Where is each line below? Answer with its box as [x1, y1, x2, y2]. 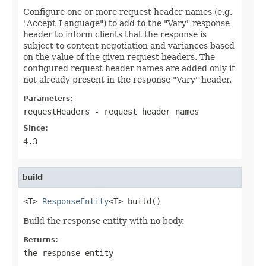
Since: [23, 123, 48, 132]
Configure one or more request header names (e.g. [23, 7, 232, 17]
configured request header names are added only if [23, 63, 235, 73]
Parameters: [23, 94, 73, 103]
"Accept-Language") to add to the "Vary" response [23, 18, 230, 28]
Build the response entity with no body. [23, 216, 184, 226]
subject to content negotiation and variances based [23, 40, 235, 50]
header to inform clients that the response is [23, 29, 207, 39]
